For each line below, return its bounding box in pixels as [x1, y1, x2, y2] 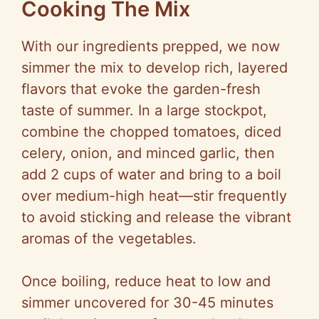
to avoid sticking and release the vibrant [21, 209, 291, 226]
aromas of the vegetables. [21, 230, 197, 248]
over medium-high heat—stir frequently [21, 187, 287, 205]
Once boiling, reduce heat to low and [21, 273, 271, 291]
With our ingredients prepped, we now [21, 38, 280, 56]
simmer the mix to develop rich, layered [21, 59, 288, 77]
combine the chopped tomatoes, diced [21, 123, 281, 141]
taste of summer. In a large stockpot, [21, 102, 267, 120]
